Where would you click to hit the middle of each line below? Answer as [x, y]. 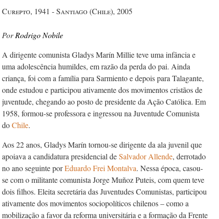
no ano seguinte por [33, 168]
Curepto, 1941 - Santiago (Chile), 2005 [67, 11]
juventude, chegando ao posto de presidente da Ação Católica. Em [104, 101]
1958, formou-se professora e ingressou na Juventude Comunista [101, 113]
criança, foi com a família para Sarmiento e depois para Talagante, [103, 78]
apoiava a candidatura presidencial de [60, 156]
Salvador [133, 156]
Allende [160, 156]
